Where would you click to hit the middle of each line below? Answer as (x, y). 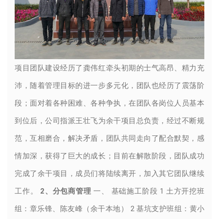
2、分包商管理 (66, 191)
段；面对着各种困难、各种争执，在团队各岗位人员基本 (109, 103)
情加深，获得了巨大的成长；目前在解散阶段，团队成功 (109, 156)
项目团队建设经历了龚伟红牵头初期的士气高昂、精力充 (109, 68)
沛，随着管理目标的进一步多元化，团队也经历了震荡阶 (109, 85)
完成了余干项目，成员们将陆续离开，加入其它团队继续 (109, 173)
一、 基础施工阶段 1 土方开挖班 (148, 191)
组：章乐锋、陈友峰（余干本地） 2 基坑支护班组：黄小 (109, 208)
